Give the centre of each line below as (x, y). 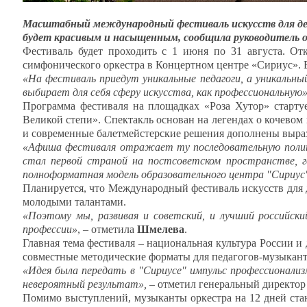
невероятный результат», (85, 284)
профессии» (50, 229)
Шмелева (161, 229)
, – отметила (107, 229)
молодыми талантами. (74, 202)
